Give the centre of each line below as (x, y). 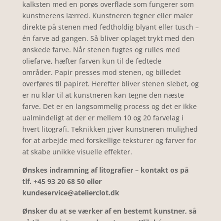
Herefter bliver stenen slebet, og (145, 83)
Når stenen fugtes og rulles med (126, 49)
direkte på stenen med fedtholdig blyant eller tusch (108, 27)
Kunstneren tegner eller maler (142, 15)
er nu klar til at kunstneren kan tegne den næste (103, 95)
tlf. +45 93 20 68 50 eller (62, 181)
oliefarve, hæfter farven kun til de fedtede (92, 61)
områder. (38, 72)
